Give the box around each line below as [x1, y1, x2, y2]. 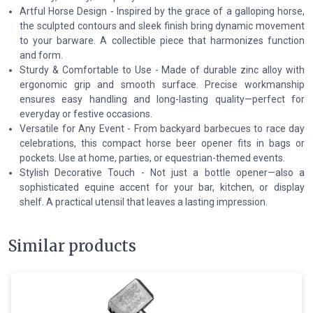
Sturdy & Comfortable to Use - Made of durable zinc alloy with [20, 64, 305, 75]
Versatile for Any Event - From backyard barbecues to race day [20, 122, 305, 134]
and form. [20, 49, 63, 61]
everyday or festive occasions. [20, 108, 152, 119]
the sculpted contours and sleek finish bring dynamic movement [20, 20, 305, 31]
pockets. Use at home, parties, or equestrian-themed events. [20, 152, 285, 163]
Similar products [8, 236, 136, 256]
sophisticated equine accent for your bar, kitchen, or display [20, 181, 305, 193]
